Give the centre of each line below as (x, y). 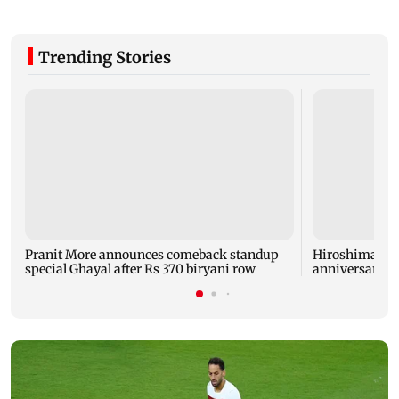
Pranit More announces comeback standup (152, 255)
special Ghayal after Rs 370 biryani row (140, 269)
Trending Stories (105, 58)
